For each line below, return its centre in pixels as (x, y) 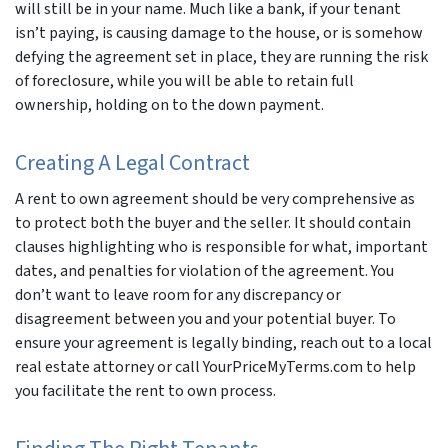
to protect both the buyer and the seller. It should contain (213, 222)
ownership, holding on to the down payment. (169, 104)
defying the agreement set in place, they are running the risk (221, 56)
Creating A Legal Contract (132, 162)
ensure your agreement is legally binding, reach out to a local (223, 342)
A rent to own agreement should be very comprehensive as (215, 198)
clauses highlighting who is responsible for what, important (221, 246)
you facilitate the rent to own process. (145, 390)
